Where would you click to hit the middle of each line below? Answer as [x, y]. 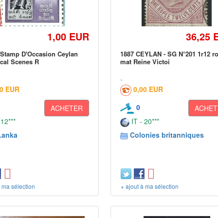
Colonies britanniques [167, 135]
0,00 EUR [148, 89]
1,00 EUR [68, 36]
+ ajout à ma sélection [150, 186]
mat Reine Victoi [145, 62]
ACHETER [67, 108]
